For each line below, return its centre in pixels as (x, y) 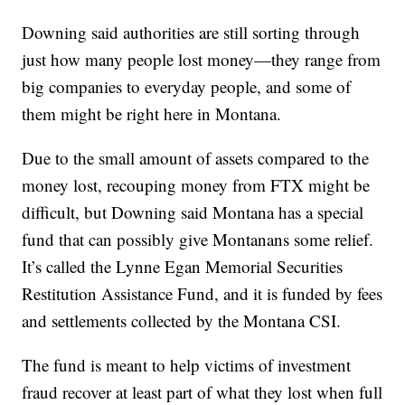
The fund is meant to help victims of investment (187, 364)
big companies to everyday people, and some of (187, 86)
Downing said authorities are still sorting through (191, 32)
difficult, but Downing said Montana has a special (193, 212)
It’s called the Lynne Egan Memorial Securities (183, 266)
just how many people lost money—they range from (202, 59)
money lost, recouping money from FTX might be (196, 184)
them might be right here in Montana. (152, 113)
